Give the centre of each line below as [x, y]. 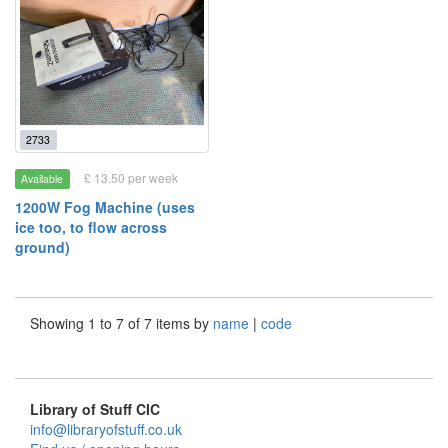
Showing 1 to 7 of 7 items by [121, 323]
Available [42, 178]
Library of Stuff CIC [95, 409]
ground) [42, 247]
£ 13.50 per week [130, 177]
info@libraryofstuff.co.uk [106, 429]
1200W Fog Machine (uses [105, 207]
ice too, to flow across [91, 227]
